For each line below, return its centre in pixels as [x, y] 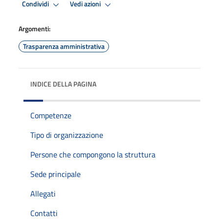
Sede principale [55, 174]
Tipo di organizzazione [67, 135]
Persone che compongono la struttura [93, 154]
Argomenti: [34, 28]
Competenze [51, 115]
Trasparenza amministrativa [64, 46]
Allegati [43, 193]
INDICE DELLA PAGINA [63, 84]
